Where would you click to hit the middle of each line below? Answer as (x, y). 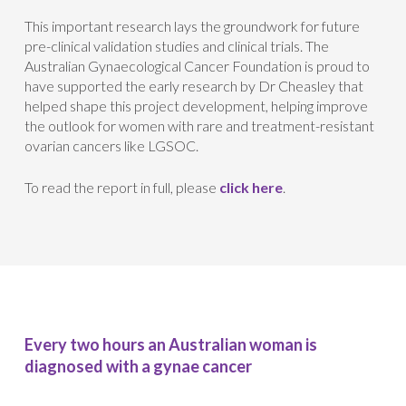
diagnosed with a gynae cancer (138, 366)
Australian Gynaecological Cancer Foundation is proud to (197, 66)
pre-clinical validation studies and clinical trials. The (176, 46)
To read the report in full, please (121, 187)
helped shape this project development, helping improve (196, 106)
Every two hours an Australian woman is (170, 344)
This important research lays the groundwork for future (192, 26)
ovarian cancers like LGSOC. (111, 145)
